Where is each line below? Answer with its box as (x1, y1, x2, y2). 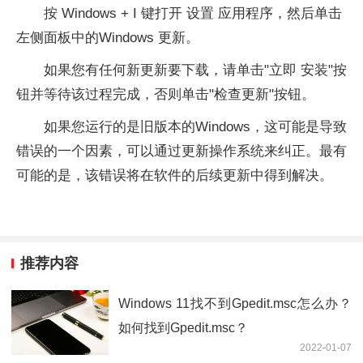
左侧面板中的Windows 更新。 (16, 29, 199, 45)
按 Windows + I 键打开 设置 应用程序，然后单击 (44, 5, 342, 21)
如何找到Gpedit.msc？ (118, 320, 248, 335)
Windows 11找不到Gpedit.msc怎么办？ (118, 296, 352, 310)
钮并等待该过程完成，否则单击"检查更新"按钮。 (16, 86, 315, 102)
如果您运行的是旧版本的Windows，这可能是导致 (44, 118, 347, 135)
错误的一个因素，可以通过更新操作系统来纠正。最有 (16, 143, 347, 159)
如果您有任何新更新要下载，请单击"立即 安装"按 (44, 62, 347, 78)
